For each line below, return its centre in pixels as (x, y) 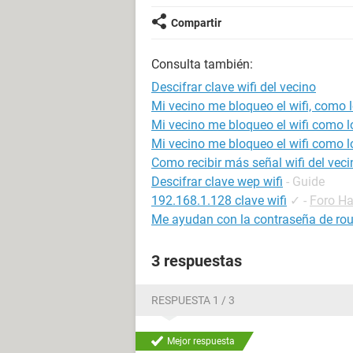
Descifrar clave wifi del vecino (234, 87)
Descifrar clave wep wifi (217, 182)
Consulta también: (202, 64)
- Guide (305, 182)
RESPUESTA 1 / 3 (193, 300)
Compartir (196, 23)
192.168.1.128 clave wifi (219, 201)
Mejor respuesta (201, 341)
